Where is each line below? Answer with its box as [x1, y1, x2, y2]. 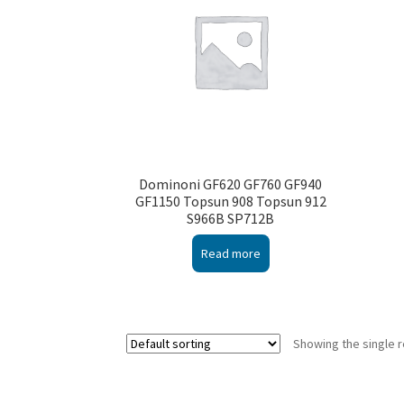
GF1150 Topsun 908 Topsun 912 [134, 191, 326, 210]
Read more [200, 245, 261, 262]
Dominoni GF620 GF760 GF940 [139, 174, 323, 193]
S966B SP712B [187, 208, 275, 227]
